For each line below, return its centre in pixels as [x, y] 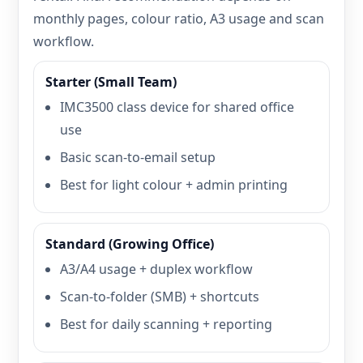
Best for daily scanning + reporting [166, 324]
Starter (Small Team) [111, 82]
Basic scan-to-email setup [138, 157]
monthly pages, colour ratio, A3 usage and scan [179, 19]
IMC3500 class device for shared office [177, 107]
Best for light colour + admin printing [174, 185]
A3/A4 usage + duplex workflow [156, 269]
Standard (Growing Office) [130, 244]
